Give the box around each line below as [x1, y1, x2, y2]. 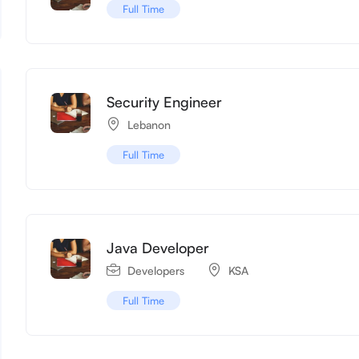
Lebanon [127, 117, 171, 131]
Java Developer [107, 238, 210, 256]
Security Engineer [107, 92, 223, 111]
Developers [127, 263, 185, 277]
